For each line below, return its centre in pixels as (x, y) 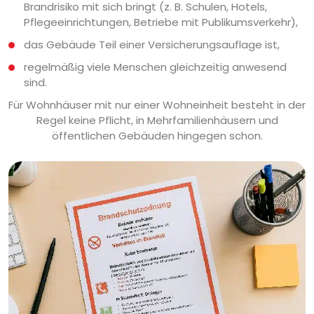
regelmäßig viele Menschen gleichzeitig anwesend (155, 67)
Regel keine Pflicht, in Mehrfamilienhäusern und (157, 121)
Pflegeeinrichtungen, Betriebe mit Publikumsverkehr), (161, 22)
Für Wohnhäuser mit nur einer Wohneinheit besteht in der (157, 105)
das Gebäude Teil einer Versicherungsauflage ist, (152, 45)
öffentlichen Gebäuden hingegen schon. (157, 136)
